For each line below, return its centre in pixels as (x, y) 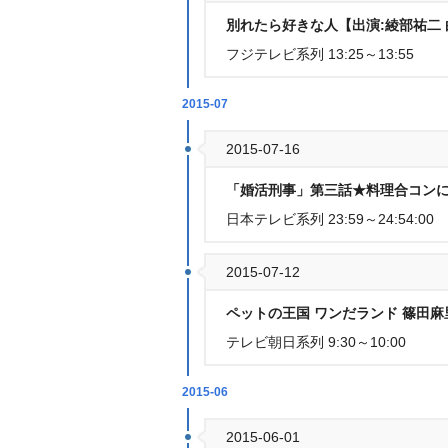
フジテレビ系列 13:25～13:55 (320, 54)
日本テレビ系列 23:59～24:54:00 (330, 219)
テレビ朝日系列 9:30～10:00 (316, 342)
